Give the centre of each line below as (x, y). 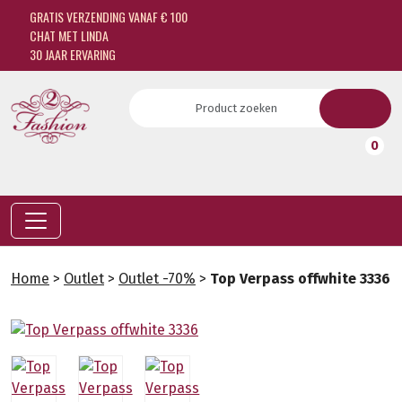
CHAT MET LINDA (67, 35)
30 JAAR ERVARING (71, 54)
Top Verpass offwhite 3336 (300, 279)
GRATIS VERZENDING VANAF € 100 (107, 17)
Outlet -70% (157, 279)
